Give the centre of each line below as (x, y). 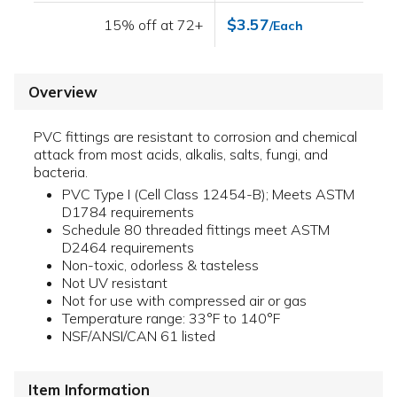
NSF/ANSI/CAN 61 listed (139, 336)
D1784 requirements (128, 212)
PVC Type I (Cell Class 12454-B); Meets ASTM (208, 195)
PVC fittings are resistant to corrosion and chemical (195, 137)
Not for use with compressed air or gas (184, 301)
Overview (63, 92)
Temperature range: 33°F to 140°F (171, 319)
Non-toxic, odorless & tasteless (160, 265)
